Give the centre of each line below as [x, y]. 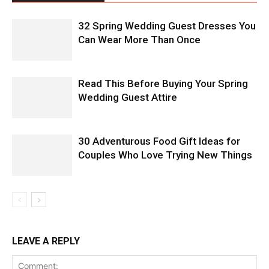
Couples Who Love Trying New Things [165, 155]
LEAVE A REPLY [46, 241]
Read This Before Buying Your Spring [163, 84]
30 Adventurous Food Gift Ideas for [159, 141]
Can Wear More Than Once [139, 40]
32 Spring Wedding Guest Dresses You [167, 26]
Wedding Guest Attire [128, 98]
